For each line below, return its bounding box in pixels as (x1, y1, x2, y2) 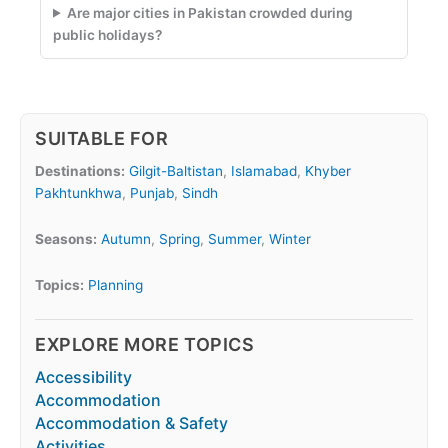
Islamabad (231, 162, 297, 179)
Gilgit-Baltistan (129, 162, 223, 179)
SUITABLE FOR (35, 127, 169, 149)
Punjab (130, 184, 174, 201)
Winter (269, 230, 311, 247)
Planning (88, 276, 143, 293)
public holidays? (53, 26, 162, 43)
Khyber (305, 162, 351, 179)
